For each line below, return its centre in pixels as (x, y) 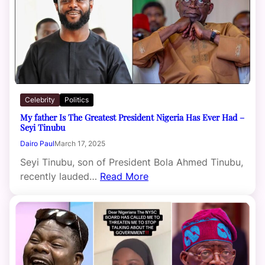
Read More (124, 176)
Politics (77, 99)
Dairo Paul (37, 143)
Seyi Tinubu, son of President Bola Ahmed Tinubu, (132, 162)
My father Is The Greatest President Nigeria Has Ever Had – (132, 117)
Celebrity (40, 99)
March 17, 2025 (80, 143)
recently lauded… (60, 176)
